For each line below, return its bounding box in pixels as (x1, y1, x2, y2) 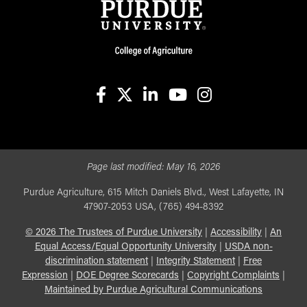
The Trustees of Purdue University (56, 227, 202, 238)
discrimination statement (45, 256, 148, 267)
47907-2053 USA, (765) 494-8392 (84, 201, 223, 212)
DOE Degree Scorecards (76, 270, 179, 281)
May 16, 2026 (167, 162, 220, 173)
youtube (176, 108, 215, 119)
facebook (99, 108, 143, 119)
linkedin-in (149, 108, 201, 119)
